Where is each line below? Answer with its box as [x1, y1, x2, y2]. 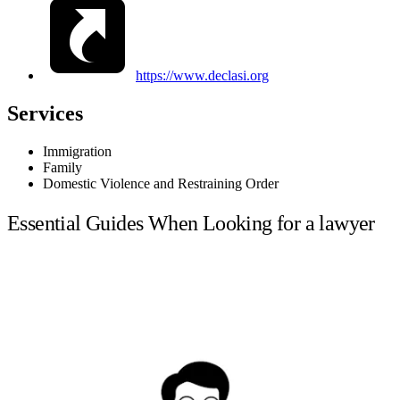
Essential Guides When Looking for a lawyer [7, 212, 375, 236]
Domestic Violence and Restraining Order [43, 175, 279, 191]
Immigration [43, 143, 112, 159]
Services [7, 101, 83, 125]
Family [43, 159, 82, 175]
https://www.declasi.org [136, 67, 269, 83]
